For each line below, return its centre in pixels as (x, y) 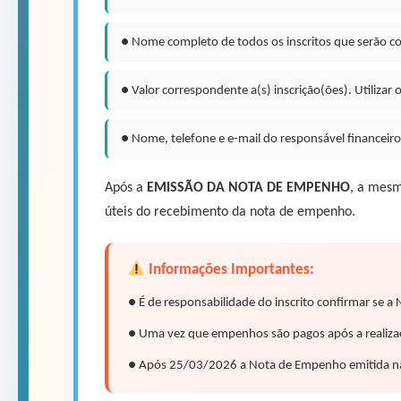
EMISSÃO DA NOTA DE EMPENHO (248, 188)
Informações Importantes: (230, 269)
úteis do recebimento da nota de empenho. (230, 212)
